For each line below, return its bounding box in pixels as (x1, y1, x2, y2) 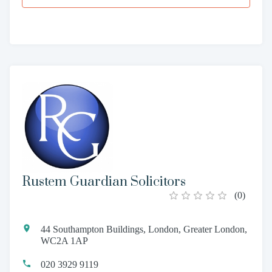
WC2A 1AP (41, 235, 88, 246)
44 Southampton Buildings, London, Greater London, (41, 223, 247, 234)
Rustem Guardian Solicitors (22, 173, 186, 190)
